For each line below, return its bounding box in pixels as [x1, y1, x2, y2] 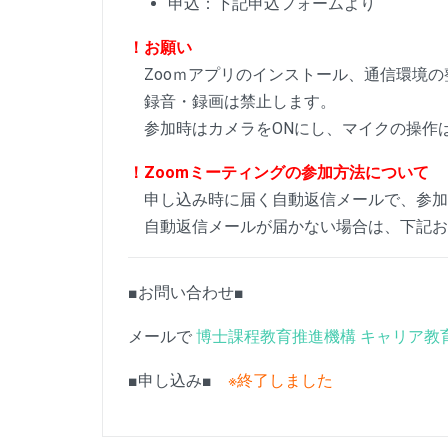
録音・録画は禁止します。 [128, 92, 336, 111]
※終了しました [228, 371, 333, 390]
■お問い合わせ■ [128, 283, 244, 302]
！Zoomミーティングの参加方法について [128, 163, 429, 182]
